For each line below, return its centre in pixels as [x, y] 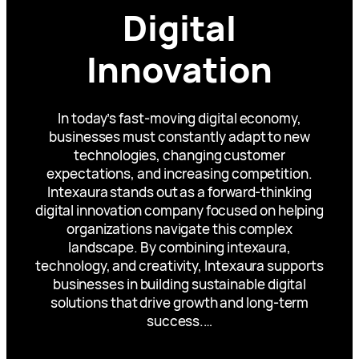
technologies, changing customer [179, 155]
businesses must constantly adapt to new [179, 137]
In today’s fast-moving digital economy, [179, 118]
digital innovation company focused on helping [179, 210]
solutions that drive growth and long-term [179, 303]
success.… [179, 321]
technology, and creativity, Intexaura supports [179, 266]
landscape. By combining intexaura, [179, 247]
